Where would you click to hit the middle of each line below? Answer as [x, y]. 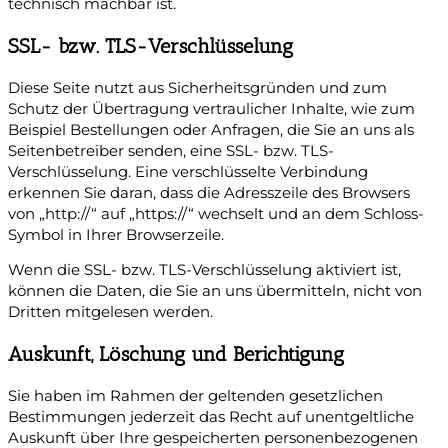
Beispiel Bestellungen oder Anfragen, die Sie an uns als [211, 129]
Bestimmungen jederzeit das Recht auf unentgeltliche [211, 416]
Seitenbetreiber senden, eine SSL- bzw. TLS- [171, 150]
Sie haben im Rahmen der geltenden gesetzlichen [195, 395]
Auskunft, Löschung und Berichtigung [176, 354]
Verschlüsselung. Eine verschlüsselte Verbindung [188, 171]
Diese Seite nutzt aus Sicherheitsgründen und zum [197, 87]
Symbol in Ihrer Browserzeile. [116, 234]
